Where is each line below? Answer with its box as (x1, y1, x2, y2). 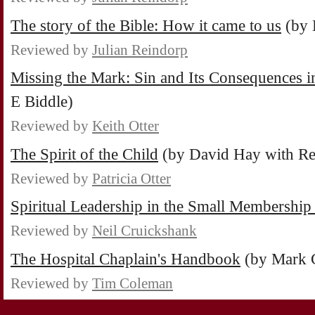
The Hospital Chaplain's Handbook (11, 250, 240, 268)
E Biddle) (11, 93, 73, 111)
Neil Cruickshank (92, 223, 197, 239)
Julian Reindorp (92, 41, 188, 58)
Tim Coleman (92, 275, 173, 291)
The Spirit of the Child (11, 145, 158, 163)
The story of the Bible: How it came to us (11, 16, 281, 34)
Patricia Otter (92, 170, 171, 186)
